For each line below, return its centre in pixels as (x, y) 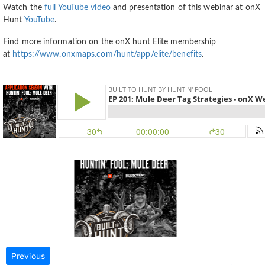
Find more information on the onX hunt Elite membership (110, 42)
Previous (28, 256)
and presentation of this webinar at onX (185, 7)
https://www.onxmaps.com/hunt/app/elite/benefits (107, 54)
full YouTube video (77, 7)
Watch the (24, 7)
